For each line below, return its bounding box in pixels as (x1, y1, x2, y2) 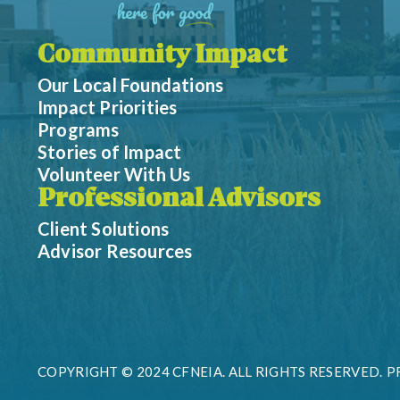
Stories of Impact (37, 141, 182, 163)
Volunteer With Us (37, 163, 191, 186)
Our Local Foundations (37, 74, 224, 96)
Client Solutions (37, 218, 170, 240)
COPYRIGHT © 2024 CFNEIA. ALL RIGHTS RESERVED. (37, 362, 383, 379)
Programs (37, 119, 120, 141)
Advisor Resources (37, 240, 193, 262)
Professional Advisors (37, 187, 321, 213)
